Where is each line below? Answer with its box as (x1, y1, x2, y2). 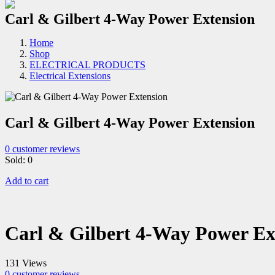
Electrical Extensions (29, 71, 110, 82)
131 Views (5, 258, 47, 269)
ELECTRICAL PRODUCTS (29, 60, 145, 71)
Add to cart (5, 176, 48, 187)
